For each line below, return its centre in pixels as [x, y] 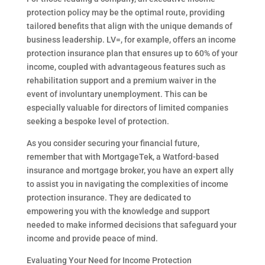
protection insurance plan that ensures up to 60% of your [132, 53]
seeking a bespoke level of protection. [98, 121]
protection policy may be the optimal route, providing [125, 12]
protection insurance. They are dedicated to [109, 198]
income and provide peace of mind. [92, 238]
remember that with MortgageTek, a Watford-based [122, 157]
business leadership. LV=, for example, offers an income [131, 40]
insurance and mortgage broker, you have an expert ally [130, 170]
